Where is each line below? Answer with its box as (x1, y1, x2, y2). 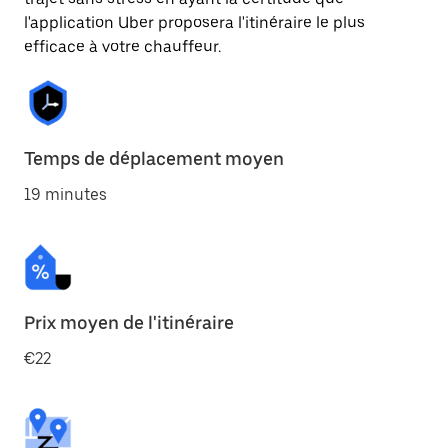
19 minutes (24, 185, 107, 204)
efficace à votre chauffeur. (24, 37, 221, 56)
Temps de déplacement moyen (24, 148, 284, 169)
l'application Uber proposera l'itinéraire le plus (24, 13, 365, 32)
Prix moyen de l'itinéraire (24, 312, 234, 333)
